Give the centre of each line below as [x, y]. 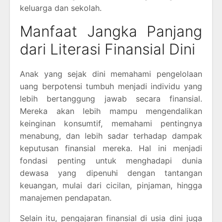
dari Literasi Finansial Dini [108, 49]
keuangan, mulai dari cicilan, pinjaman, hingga [111, 185]
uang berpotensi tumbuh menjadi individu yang [111, 86]
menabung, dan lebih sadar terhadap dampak [111, 136]
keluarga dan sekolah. [61, 8]
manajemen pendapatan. [66, 197]
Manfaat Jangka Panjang [111, 31]
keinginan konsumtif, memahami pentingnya [111, 123]
